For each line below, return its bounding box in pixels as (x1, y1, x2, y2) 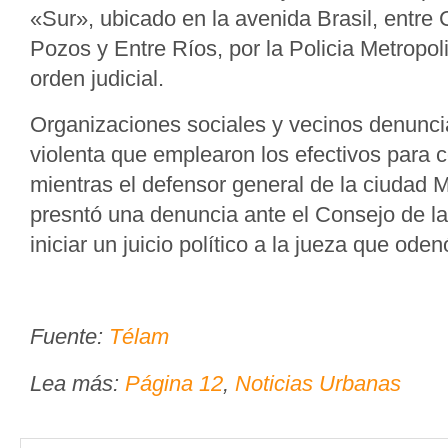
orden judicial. (30, 66, 164, 91)
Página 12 (125, 371, 223, 396)
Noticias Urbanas (235, 371, 401, 396)
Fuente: (30, 324, 109, 349)
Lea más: (30, 371, 125, 396)
